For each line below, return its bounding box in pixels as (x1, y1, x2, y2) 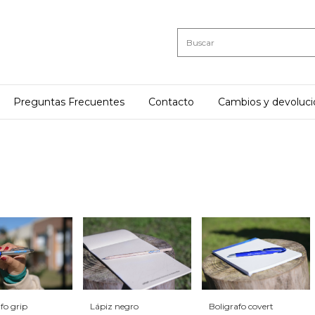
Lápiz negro (90, 300, 139, 311)
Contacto (148, 96, 194, 108)
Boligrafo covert (209, 300, 274, 311)
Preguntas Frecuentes (13, 96, 124, 108)
